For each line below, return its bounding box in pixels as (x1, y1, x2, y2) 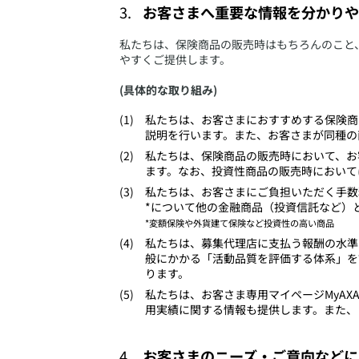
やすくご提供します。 (119, 51, 231, 68)
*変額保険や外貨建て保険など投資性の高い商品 (145, 216, 334, 229)
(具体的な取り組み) (119, 82, 217, 99)
